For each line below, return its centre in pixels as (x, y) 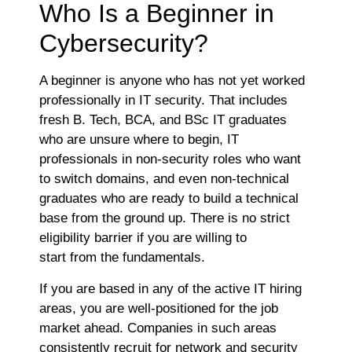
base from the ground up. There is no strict (165, 218)
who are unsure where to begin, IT (139, 140)
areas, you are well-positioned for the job (159, 308)
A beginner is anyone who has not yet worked (172, 81)
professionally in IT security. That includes (163, 101)
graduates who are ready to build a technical (169, 199)
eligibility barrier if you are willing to (143, 238)
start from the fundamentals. (124, 258)
